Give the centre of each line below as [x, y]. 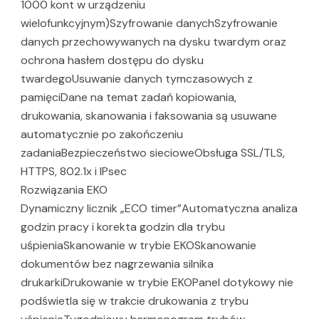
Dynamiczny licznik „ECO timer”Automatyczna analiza [159, 208]
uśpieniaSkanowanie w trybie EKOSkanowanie [138, 245]
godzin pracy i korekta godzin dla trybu [123, 226]
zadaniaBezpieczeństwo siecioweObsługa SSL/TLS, [153, 152]
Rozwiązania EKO [64, 189]
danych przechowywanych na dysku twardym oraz [153, 41]
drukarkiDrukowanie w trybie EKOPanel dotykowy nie [157, 282]
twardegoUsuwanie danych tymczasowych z [137, 78]
